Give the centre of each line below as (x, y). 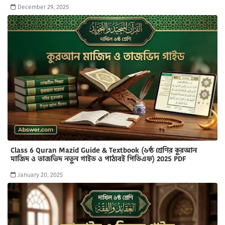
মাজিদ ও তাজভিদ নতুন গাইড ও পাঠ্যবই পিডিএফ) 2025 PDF (98, 158)
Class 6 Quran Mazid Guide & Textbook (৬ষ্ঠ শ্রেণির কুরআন (104, 150)
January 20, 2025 (40, 174)
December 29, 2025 (43, 7)
